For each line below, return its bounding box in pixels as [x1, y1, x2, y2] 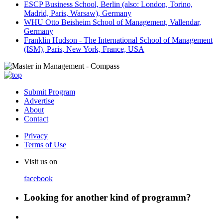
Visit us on [24, 157, 57, 166]
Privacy [24, 131, 48, 140]
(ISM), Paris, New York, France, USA [24, 44, 144, 53]
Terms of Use [24, 140, 66, 149]
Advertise [24, 96, 54, 105]
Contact [24, 114, 48, 123]
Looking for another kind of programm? [24, 192, 191, 203]
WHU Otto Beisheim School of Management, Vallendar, [24, 17, 201, 26]
